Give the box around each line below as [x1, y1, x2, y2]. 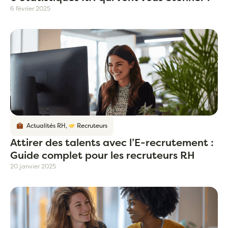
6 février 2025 [10, 4, 50, 13]
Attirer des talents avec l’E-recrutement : [10, 135, 214, 150]
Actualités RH [23, 121, 66, 130]
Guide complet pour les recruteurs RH [10, 148, 195, 162]
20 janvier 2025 [10, 162, 56, 171]
